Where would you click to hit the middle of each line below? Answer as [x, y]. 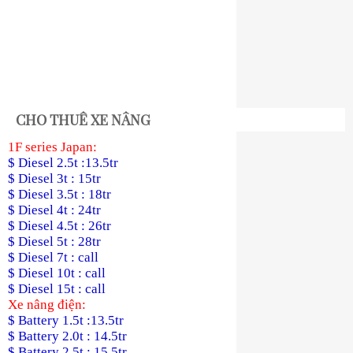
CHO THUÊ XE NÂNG [83, 120]
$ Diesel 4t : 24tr [54, 210]
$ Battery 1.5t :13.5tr [66, 320]
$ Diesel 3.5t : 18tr [59, 194]
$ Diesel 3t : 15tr [54, 178]
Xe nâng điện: [47, 305]
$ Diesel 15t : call [57, 289]
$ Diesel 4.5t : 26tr [59, 226]
